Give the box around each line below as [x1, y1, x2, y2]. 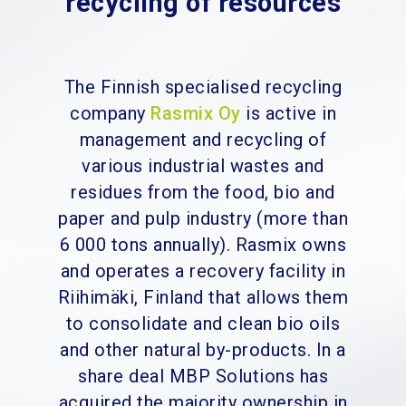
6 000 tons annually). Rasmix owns [59, 234, 347, 256]
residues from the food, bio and [71, 181, 335, 204]
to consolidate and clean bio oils [65, 313, 341, 335]
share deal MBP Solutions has [78, 365, 328, 388]
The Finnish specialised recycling [63, 76, 343, 99]
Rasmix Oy [150, 102, 241, 125]
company [70, 102, 150, 125]
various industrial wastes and [82, 155, 324, 178]
